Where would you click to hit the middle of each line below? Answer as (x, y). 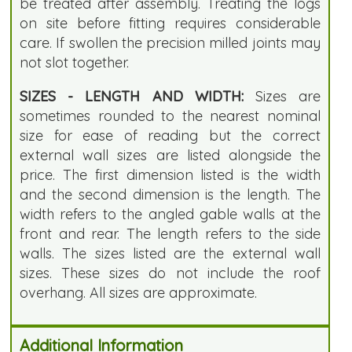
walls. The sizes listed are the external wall (170, 253)
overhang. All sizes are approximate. (138, 292)
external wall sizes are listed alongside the (170, 155)
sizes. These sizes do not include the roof (170, 273)
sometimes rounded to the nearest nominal (170, 115)
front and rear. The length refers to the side (170, 233)
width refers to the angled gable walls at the (170, 214)
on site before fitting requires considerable (170, 23)
